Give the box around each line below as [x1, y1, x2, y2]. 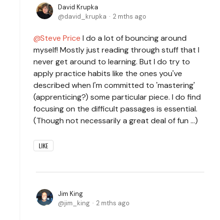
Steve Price [40, 32, 81, 43]
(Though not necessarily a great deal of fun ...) [33, 115, 198, 126]
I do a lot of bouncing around [81, 32, 187, 43]
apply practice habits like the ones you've [33, 68, 182, 79]
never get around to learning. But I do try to [33, 56, 190, 67]
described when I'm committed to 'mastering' [33, 80, 195, 90]
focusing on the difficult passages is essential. [33, 103, 197, 114]
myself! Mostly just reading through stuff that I [33, 44, 199, 55]
